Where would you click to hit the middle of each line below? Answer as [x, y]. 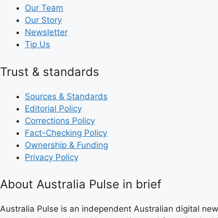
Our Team [44, 8]
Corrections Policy [60, 120]
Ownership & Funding [66, 145]
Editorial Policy [53, 108]
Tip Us [37, 44]
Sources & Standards [66, 96]
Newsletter [46, 32]
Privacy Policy [52, 157]
